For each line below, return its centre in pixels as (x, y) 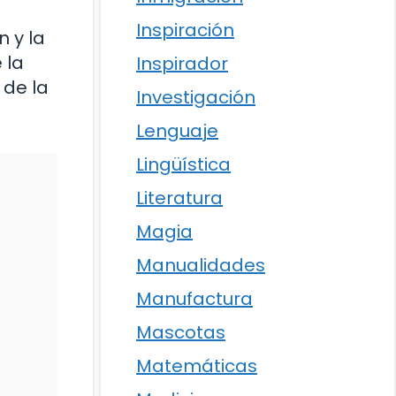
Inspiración (185, 30)
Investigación (196, 97)
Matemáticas (197, 366)
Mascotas (181, 332)
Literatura (179, 198)
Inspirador (182, 64)
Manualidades (201, 265)
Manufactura (194, 299)
